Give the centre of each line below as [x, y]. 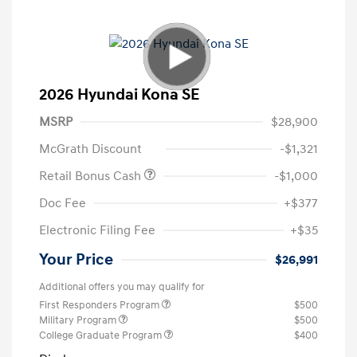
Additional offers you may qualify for [122, 287]
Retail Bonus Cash [92, 177]
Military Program [79, 321]
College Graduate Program [102, 336]
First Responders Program [100, 306]
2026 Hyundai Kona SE [119, 95]
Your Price [76, 260]
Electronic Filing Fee [97, 231]
